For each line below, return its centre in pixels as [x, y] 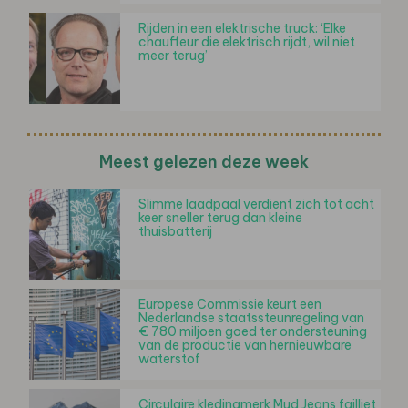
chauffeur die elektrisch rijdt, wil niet [247, 41]
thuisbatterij [175, 231]
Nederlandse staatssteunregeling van [251, 317]
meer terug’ [173, 55]
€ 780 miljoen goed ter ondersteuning [253, 331]
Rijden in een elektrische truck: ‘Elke [242, 28]
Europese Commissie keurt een [230, 304]
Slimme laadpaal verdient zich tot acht [256, 204]
